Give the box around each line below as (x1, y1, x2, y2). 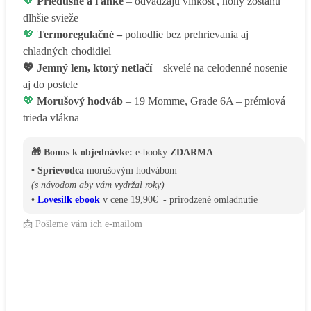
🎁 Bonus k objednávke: (31, 146, 133, 158)
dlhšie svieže (23, 11, 78, 24)
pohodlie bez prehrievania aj (125, 28, 249, 40)
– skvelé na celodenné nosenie (152, 61, 287, 74)
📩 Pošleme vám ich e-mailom (23, 218, 142, 229)
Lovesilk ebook (37, 194, 100, 205)
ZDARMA (170, 146, 213, 158)
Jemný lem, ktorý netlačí (37, 61, 152, 74)
